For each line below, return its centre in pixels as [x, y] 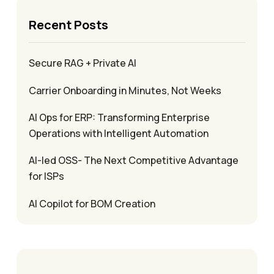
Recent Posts [68, 25]
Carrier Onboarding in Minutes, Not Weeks [125, 91]
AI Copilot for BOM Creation [93, 204]
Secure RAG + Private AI [83, 63]
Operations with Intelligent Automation [119, 134]
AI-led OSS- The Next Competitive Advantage [134, 161]
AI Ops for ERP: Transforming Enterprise [119, 118]
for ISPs [46, 176]
